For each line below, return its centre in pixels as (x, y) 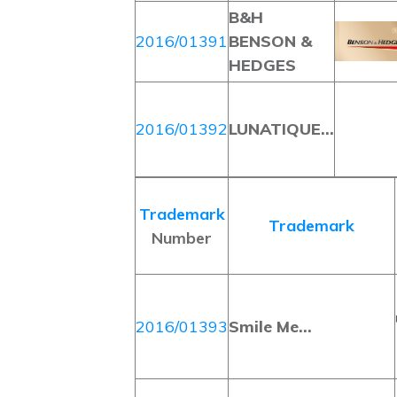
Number (182, 238)
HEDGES (262, 65)
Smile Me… (270, 327)
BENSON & (270, 41)
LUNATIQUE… (281, 129)
